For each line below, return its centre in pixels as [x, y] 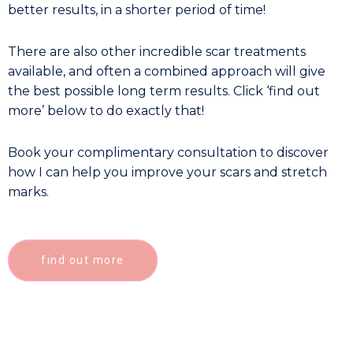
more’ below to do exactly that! [106, 110]
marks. [30, 191]
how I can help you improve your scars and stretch [167, 172]
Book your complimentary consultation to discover [168, 152]
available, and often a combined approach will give [167, 71]
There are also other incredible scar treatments [157, 51]
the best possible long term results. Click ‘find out [164, 91]
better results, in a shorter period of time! [138, 9]
